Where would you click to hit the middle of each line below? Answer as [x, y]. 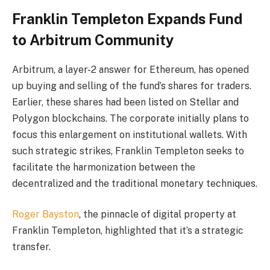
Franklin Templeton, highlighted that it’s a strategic [128, 231]
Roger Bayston [46, 215]
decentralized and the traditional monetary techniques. [135, 183]
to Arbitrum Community [93, 39]
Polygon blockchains [59, 118]
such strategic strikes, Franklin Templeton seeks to [128, 151]
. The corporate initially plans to [177, 118]
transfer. [31, 247]
